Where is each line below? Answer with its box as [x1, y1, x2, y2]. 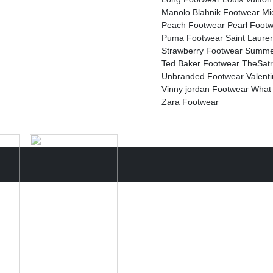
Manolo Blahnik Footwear [161, 7, 262, 18]
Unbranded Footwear [161, 71, 246, 82]
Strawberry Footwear [161, 46, 245, 56]
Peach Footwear [161, 20, 227, 30]
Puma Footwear [161, 33, 225, 43]
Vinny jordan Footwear [161, 84, 251, 94]
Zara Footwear [161, 97, 219, 107]
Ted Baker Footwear [161, 58, 242, 69]
